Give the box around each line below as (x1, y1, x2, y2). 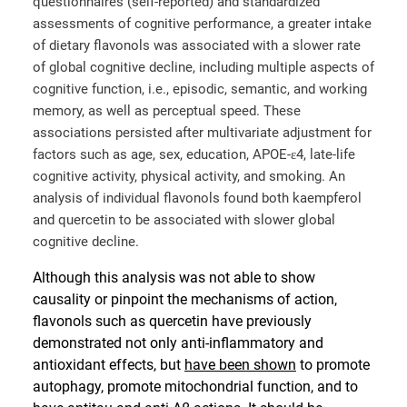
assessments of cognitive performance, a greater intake (33, 15, 372, 33)
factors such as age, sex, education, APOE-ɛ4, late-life (33, 146, 355, 164)
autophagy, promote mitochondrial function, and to (33, 377, 358, 395)
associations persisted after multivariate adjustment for (33, 124, 372, 142)
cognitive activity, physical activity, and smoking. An (33, 168, 345, 185)
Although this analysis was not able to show (33, 268, 315, 286)
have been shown (184, 355, 296, 373)
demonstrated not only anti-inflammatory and (33, 333, 323, 352)
